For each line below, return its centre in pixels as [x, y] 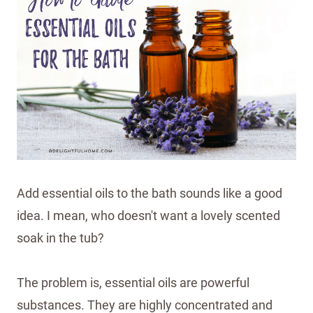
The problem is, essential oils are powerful [133, 282]
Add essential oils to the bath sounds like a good [150, 193]
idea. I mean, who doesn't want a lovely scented [148, 215]
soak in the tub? [60, 238]
